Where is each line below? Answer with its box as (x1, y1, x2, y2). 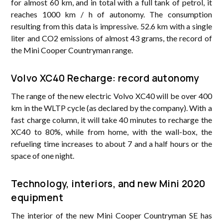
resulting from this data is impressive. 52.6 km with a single (11, 21, 212, 31)
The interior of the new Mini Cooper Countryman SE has (11, 210, 212, 220)
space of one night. (11, 150, 76, 160)
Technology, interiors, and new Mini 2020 (11, 177, 206, 190)
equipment (11, 191, 64, 204)
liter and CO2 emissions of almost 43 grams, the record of (11, 33, 212, 43)
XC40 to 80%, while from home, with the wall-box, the (11, 126, 212, 136)
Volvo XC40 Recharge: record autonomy (11, 71, 200, 85)
